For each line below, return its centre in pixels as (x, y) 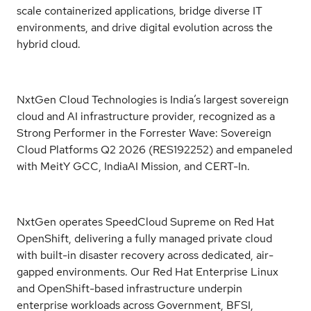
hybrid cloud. (49, 44)
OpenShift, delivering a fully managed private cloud (144, 239)
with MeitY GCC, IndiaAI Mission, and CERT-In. (133, 167)
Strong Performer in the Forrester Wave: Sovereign (144, 133)
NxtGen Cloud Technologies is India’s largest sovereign (153, 100)
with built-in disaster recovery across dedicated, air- (145, 255)
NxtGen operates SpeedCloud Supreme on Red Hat (145, 222)
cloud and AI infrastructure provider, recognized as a (146, 117)
